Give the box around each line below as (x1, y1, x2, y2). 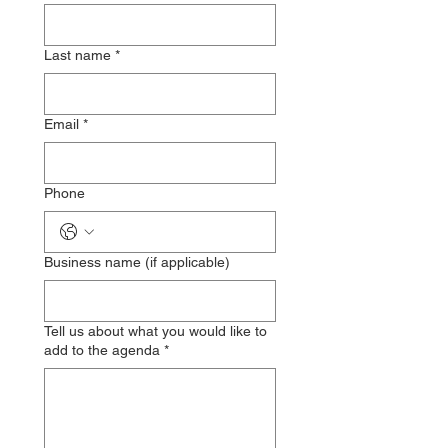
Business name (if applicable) (44, 254, 230, 270)
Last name (44, 47, 111, 63)
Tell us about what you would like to (44, 323, 267, 339)
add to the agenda (44, 342, 160, 358)
